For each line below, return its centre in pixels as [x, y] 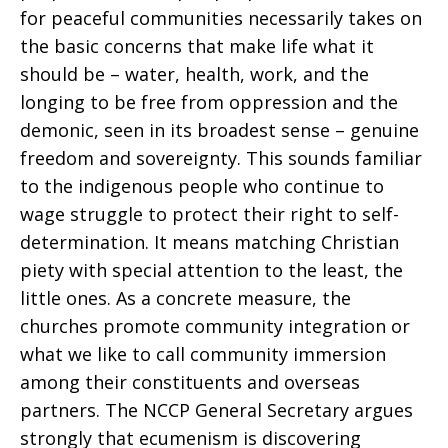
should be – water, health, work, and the [194, 74]
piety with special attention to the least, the [211, 270]
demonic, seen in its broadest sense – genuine [219, 130]
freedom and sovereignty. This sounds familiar [221, 158]
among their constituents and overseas [190, 382]
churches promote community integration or [215, 326]
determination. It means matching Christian [209, 242]
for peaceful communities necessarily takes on [221, 18]
